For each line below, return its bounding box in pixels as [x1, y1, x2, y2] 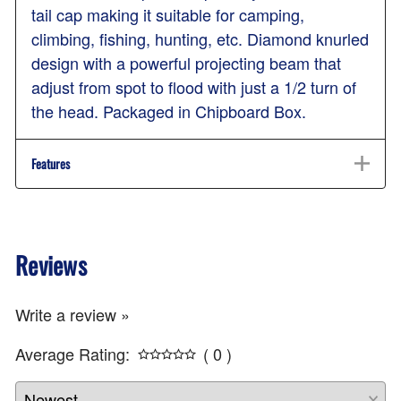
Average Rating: [15, 342, 130, 366]
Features [31, 154, 70, 174]
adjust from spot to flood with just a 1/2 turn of [31, 75, 356, 99]
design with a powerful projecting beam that [31, 51, 341, 75]
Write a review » [15, 303, 130, 327]
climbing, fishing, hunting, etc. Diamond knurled [31, 27, 369, 51]
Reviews [15, 246, 87, 283]
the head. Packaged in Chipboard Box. [31, 99, 306, 124]
